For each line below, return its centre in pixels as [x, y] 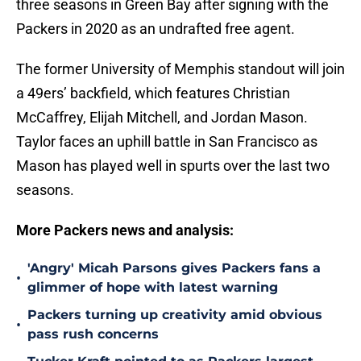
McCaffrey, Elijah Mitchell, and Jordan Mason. [162, 118]
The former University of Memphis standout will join [180, 69]
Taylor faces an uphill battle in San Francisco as [167, 142]
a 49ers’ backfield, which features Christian [153, 93]
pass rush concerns [93, 334]
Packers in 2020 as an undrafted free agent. [157, 29]
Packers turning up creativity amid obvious [175, 315]
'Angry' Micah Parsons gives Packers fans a [174, 268]
